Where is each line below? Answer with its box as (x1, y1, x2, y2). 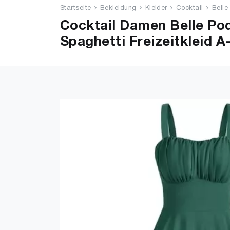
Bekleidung (100, 5, 137, 11)
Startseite (60, 5, 91, 11)
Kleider (145, 5, 167, 11)
